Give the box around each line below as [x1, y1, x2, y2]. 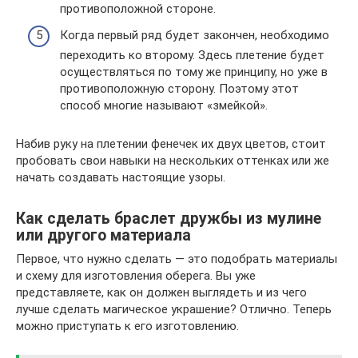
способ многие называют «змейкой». [60, 98, 268, 113]
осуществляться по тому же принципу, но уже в [60, 65, 328, 80]
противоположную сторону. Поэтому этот [60, 82, 299, 97]
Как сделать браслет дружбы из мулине [16, 209, 321, 228]
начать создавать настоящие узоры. [16, 170, 225, 185]
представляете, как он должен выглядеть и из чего [16, 285, 307, 300]
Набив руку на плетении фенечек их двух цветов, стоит [16, 137, 326, 152]
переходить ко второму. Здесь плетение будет [60, 48, 324, 63]
